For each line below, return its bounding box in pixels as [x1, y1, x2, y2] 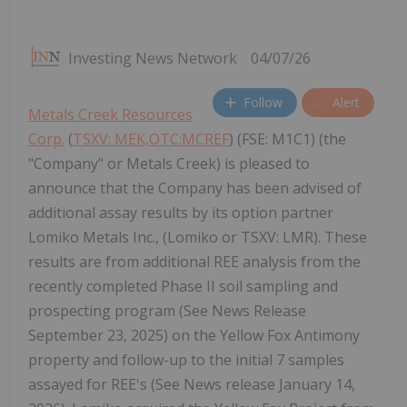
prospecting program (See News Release [28, 300, 306, 321]
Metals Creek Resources [28, 104, 193, 124]
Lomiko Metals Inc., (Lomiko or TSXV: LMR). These [28, 226, 367, 247]
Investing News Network [68, 47, 237, 68]
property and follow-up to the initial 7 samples [28, 349, 344, 370]
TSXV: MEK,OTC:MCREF [73, 128, 229, 149]
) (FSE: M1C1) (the [229, 128, 346, 149]
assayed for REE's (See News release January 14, [28, 373, 355, 394]
